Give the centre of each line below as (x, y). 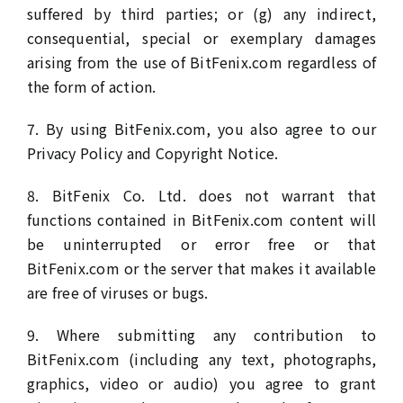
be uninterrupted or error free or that (201, 244)
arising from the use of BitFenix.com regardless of (201, 62)
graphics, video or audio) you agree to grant (201, 383)
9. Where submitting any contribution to (201, 335)
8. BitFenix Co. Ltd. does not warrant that (201, 195)
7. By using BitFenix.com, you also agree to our (201, 129)
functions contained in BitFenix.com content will (201, 219)
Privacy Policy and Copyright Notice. (152, 153)
